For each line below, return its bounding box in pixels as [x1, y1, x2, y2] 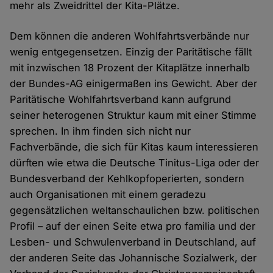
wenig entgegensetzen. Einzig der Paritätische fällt [10, 46, 252, 58]
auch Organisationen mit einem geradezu [10, 188, 207, 201]
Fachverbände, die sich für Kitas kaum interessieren [10, 141, 259, 154]
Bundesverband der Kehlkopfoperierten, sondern [10, 172, 245, 185]
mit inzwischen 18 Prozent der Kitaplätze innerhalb [10, 62, 250, 74]
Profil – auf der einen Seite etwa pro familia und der [10, 220, 256, 233]
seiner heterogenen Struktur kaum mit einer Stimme [10, 109, 257, 122]
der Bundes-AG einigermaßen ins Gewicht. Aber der [10, 77, 258, 90]
